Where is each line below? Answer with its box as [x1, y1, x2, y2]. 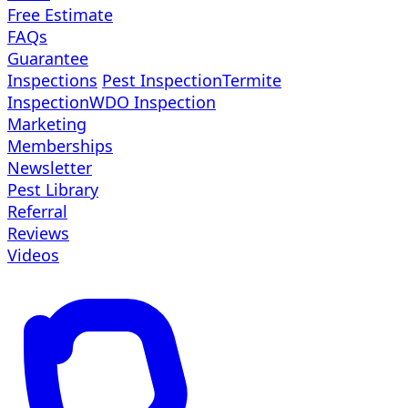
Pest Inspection [102, 69, 222, 91]
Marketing [7, 113, 87, 135]
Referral [7, 200, 67, 222]
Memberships [7, 135, 113, 157]
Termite [222, 69, 281, 91]
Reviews [7, 222, 69, 244]
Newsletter [7, 157, 92, 178]
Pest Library [7, 178, 98, 200]
